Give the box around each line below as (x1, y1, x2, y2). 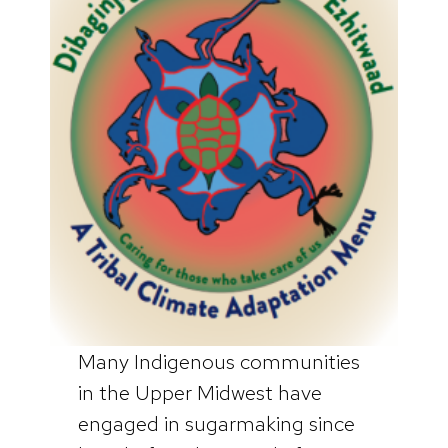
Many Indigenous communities (77, 348, 360, 376)
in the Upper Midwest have (77, 379, 322, 407)
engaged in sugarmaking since (77, 410, 355, 438)
